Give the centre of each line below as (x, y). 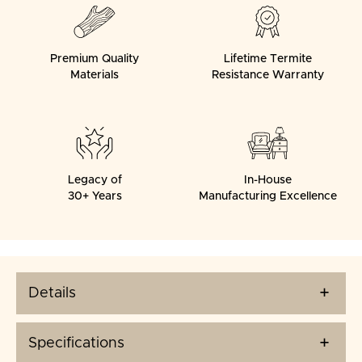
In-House (267, 181)
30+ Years (95, 197)
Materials (95, 76)
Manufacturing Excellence (267, 197)
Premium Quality (95, 59)
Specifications (76, 344)
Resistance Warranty (267, 76)
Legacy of (95, 181)
